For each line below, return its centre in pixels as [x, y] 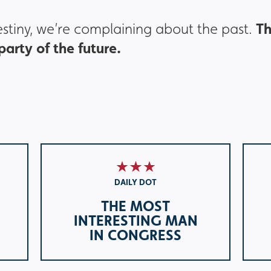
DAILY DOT [135, 182]
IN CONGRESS [135, 235]
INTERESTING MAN [135, 220]
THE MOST [135, 206]
